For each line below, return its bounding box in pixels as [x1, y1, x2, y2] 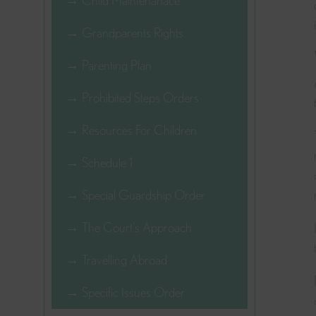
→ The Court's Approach [66, 219, 193, 236]
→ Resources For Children [66, 121, 197, 138]
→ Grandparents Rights [66, 24, 184, 41]
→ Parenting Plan [66, 56, 152, 73]
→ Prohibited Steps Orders [66, 89, 200, 106]
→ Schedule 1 [66, 154, 133, 171]
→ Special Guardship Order [66, 186, 206, 203]
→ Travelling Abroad [66, 251, 168, 268]
